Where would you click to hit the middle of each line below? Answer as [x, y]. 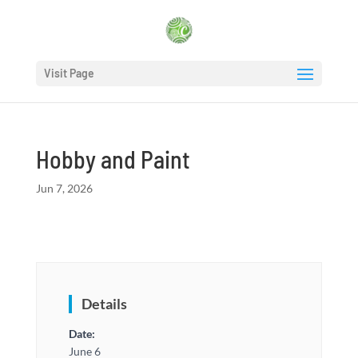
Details [104, 304]
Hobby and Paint [113, 159]
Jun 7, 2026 [64, 188]
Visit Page [69, 73]
